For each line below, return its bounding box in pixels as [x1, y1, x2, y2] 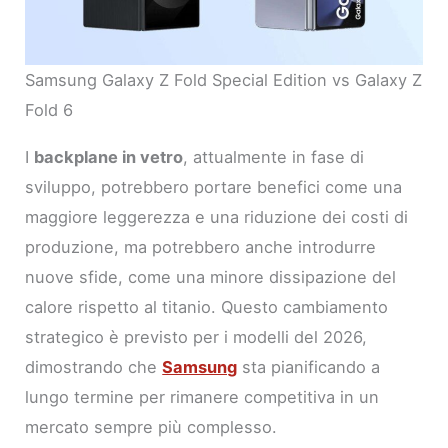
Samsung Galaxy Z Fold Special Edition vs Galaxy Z [25, 70, 423, 91]
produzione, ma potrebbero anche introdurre [25, 236, 377, 257]
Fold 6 [25, 100, 74, 121]
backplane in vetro [34, 146, 184, 167]
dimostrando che [25, 356, 163, 377]
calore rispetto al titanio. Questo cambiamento [25, 296, 389, 317]
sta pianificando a [237, 356, 381, 377]
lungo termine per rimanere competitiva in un [25, 386, 380, 407]
